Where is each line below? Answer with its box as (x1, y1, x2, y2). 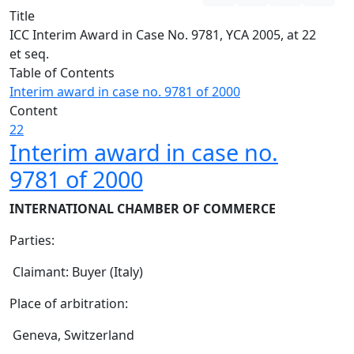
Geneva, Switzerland (9, 326, 134, 344)
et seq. (9, 45, 49, 62)
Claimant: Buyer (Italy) (9, 263, 143, 281)
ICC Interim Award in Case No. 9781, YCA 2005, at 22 (9, 26, 316, 43)
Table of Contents (9, 64, 115, 81)
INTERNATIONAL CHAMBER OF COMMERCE (9, 200, 276, 217)
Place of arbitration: (9, 295, 128, 312)
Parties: (9, 232, 55, 249)
